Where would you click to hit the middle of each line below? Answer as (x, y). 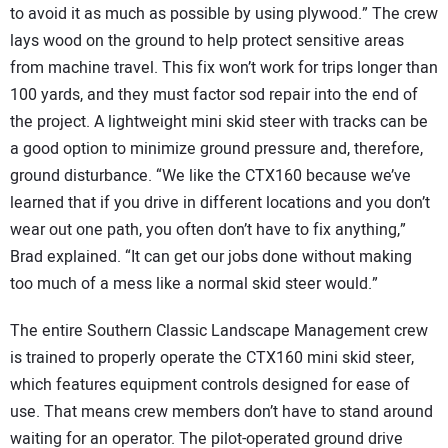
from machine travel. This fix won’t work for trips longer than (224, 67)
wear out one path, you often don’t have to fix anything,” (208, 229)
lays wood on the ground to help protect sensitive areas (207, 40)
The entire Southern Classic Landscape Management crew (219, 330)
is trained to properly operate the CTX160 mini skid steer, (212, 357)
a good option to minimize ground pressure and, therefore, (216, 148)
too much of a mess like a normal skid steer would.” (194, 283)
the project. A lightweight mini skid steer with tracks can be (219, 121)
